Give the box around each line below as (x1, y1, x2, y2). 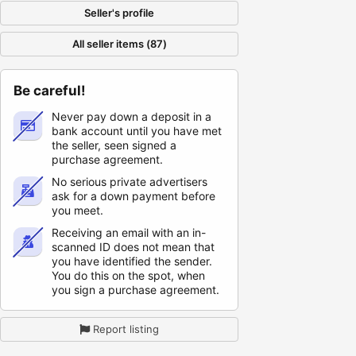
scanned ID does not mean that (52, 240, 215, 253)
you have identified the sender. (52, 254, 212, 268)
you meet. (52, 203, 103, 217)
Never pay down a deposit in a (52, 110, 211, 123)
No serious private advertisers (52, 175, 207, 188)
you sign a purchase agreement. (52, 283, 219, 296)
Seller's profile (84, 6, 154, 19)
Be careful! (14, 83, 86, 99)
